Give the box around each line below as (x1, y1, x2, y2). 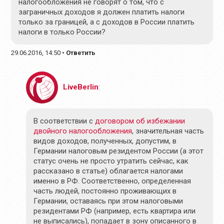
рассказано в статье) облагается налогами (33, 166, 183, 175)
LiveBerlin (63, 82, 99, 91)
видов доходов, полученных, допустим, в (33, 136, 177, 145)
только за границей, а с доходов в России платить (18, 17, 195, 26)
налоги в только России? (18, 27, 106, 36)
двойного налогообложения (33, 126, 132, 135)
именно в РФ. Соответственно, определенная (33, 176, 191, 185)
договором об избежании (95, 116, 185, 125)
